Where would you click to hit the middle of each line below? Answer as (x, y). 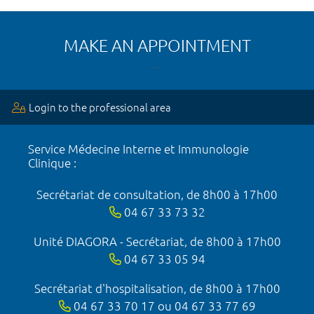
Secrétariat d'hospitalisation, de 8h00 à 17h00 (157, 288)
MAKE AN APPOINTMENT (157, 46)
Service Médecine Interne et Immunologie (138, 149)
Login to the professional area (100, 107)
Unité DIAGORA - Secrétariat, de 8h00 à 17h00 (157, 241)
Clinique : (52, 163)
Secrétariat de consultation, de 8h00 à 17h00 (157, 194)
